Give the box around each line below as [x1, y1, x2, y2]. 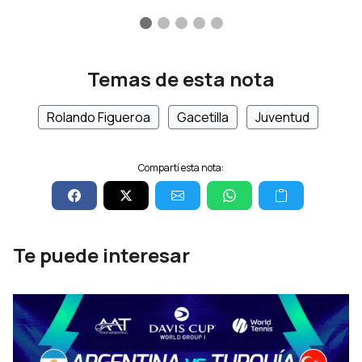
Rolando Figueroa [46, 108, 150, 126]
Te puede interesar [13, 242, 190, 268]
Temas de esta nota [87, 65, 275, 92]
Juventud [255, 108, 309, 126]
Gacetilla [176, 108, 229, 126]
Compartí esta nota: [138, 161, 224, 175]
